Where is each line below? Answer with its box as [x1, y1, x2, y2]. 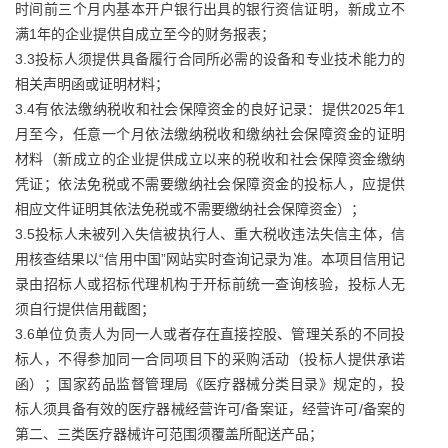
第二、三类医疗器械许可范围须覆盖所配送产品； [15, 426, 323, 442]
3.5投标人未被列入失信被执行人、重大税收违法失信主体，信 [15, 226, 405, 242]
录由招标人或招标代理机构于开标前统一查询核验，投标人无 [15, 276, 405, 292]
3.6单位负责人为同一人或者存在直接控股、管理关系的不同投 [15, 326, 405, 342]
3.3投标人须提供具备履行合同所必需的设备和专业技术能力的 [15, 51, 405, 67]
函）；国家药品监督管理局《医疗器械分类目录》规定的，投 [15, 376, 405, 392]
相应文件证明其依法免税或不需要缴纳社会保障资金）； [15, 201, 365, 217]
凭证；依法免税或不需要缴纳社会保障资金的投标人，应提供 [15, 176, 405, 192]
